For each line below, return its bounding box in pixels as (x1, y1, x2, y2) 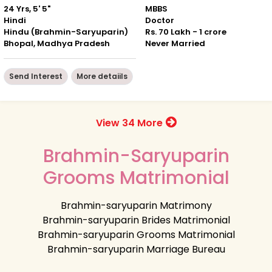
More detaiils (76, 70, 127, 81)
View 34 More (95, 115, 165, 130)
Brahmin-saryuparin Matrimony (60, 198, 212, 212)
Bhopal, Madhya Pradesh (4, 37, 110, 49)
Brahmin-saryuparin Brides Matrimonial (42, 212, 230, 227)
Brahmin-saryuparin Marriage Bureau (47, 242, 225, 256)
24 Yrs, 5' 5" (4, 2, 50, 15)
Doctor (145, 14, 174, 26)
